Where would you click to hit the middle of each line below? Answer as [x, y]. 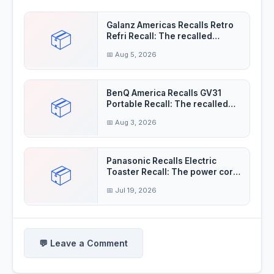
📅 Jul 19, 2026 [131, 191]
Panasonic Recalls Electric [161, 161]
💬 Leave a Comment [83, 243]
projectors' [130, 115]
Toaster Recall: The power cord [172, 172]
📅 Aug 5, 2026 [131, 55]
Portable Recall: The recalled [167, 104]
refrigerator [131, 47]
